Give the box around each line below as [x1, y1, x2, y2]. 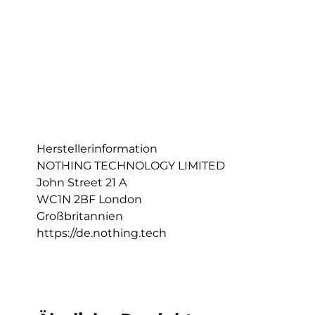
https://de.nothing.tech [37, 226, 167, 240]
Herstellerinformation [37, 142, 157, 156]
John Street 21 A [37, 176, 127, 190]
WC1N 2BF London [37, 193, 142, 207]
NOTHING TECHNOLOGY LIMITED [37, 159, 225, 173]
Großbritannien [37, 210, 123, 224]
